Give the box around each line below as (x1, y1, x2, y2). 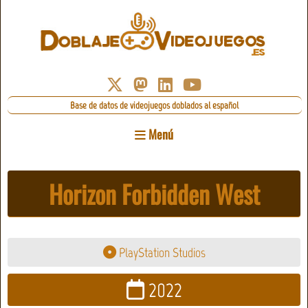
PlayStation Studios (115, 244, 206, 261)
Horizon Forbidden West (48, 175, 260, 212)
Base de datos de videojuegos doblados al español (70, 99, 239, 112)
